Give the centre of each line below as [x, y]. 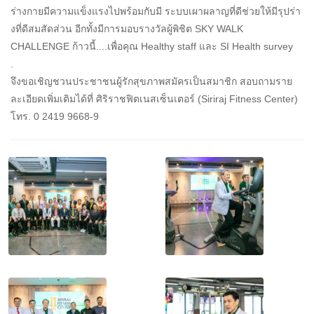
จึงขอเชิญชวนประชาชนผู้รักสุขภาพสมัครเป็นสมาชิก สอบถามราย [151, 82]
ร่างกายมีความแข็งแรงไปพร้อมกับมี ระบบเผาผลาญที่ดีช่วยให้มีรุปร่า [156, 12]
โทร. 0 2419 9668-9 [55, 117]
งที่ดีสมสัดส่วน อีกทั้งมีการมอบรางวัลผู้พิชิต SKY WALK [127, 29]
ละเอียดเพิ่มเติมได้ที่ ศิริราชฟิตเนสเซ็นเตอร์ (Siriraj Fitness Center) [154, 99]
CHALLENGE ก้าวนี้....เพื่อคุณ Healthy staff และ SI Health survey [152, 47]
